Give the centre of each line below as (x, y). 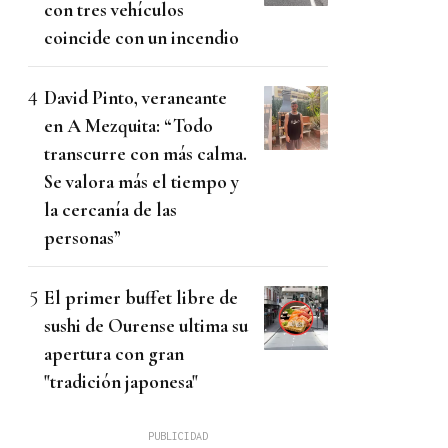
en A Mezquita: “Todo (128, 125)
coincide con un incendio (141, 37)
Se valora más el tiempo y (141, 181)
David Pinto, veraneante (135, 97)
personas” (82, 237)
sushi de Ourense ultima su (146, 325)
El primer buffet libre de (141, 297)
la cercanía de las (110, 209)
